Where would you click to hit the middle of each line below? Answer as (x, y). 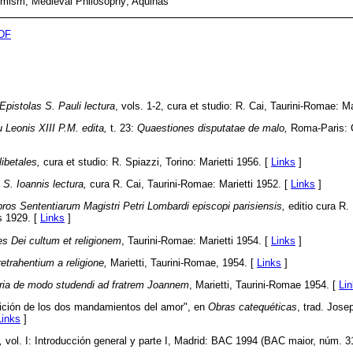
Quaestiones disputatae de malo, (212, 128)
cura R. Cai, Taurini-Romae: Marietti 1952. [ (189, 184)
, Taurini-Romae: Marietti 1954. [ (196, 240)
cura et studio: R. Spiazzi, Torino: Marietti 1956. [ (156, 162)
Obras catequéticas (253, 307)
